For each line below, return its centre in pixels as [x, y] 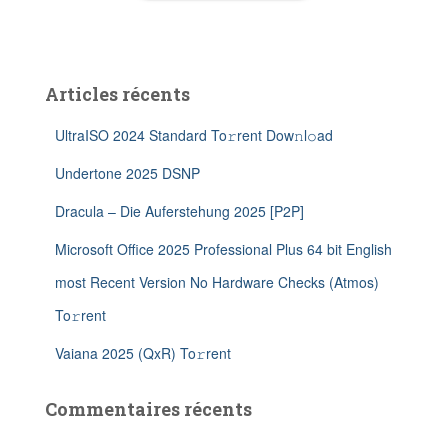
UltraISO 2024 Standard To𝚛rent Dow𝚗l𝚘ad [194, 135]
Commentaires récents [148, 409]
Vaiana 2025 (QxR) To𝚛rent [143, 353]
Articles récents [117, 94]
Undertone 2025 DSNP [127, 173]
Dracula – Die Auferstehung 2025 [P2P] [179, 211]
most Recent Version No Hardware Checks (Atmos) [217, 282]
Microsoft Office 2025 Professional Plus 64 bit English [223, 249]
